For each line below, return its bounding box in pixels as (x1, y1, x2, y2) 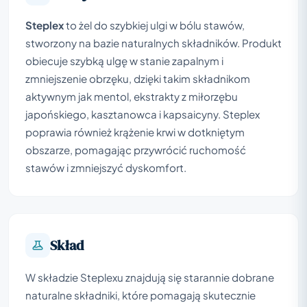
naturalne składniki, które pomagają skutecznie (25, 288, 256, 302)
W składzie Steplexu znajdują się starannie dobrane (25, 270, 274, 284)
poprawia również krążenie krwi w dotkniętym (25, 125, 245, 138)
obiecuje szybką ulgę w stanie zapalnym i (25, 53, 223, 67)
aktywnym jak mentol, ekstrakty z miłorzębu (25, 89, 238, 103)
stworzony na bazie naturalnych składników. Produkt (25, 36, 282, 49)
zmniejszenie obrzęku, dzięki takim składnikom (25, 71, 250, 85)
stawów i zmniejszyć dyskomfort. (25, 160, 186, 174)
